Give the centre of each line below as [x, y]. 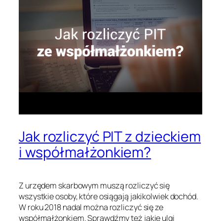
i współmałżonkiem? [85, 152]
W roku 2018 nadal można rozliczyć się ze [91, 207]
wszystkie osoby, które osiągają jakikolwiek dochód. [109, 197]
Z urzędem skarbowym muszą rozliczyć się [94, 186]
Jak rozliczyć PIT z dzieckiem [110, 137]
